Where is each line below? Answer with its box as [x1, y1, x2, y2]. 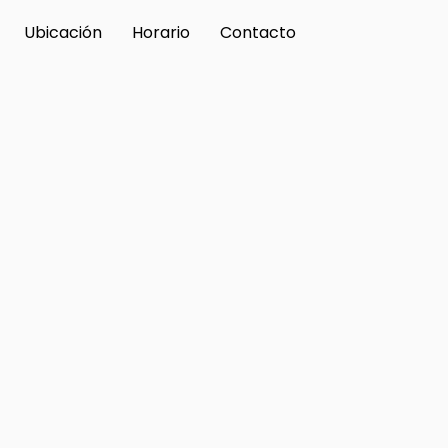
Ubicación [24, 21, 102, 45]
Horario [132, 21, 190, 45]
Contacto [220, 21, 296, 45]
